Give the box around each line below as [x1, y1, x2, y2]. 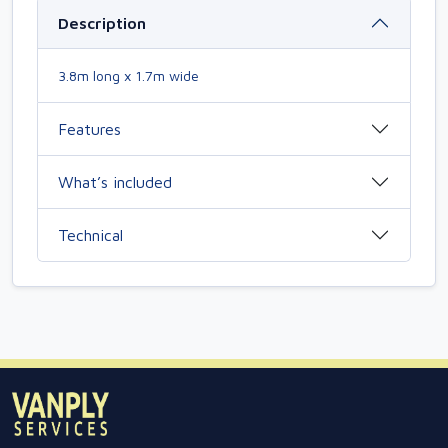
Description [58, 13, 146, 32]
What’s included [58, 172, 172, 191]
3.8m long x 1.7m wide [58, 67, 199, 84]
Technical [58, 225, 123, 244]
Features [58, 119, 121, 138]
